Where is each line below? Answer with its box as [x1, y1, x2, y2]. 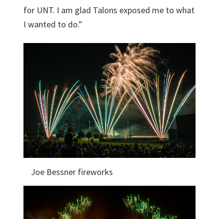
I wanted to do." [23, 19, 82, 30]
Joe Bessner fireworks [31, 166, 113, 177]
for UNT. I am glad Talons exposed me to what [23, 4, 195, 16]
